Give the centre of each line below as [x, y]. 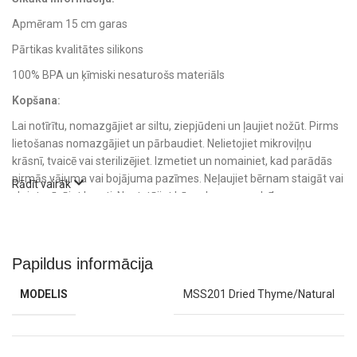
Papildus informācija [82, 263]
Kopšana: [36, 100]
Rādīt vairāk [43, 184]
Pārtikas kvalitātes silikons [78, 49]
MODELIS [44, 294]
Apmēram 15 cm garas [70, 24]
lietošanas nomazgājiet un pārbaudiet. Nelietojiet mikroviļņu [162, 143]
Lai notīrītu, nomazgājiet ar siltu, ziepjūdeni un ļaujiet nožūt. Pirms [175, 126]
